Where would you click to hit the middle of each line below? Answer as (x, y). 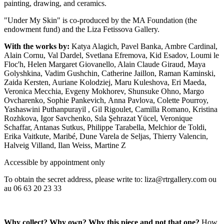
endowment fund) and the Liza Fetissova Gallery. (82, 29)
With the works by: (37, 46)
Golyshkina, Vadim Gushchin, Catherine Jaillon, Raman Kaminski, (110, 73)
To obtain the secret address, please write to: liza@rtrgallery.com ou (110, 179)
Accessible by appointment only (54, 162)
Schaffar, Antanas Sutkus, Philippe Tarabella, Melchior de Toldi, (105, 127)
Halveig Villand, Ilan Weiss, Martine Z (65, 145)
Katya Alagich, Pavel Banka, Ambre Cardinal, (143, 46)
